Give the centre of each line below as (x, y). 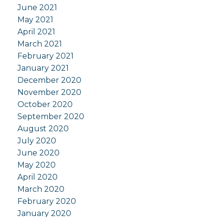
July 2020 (37, 141)
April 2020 (37, 177)
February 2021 (45, 56)
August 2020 (43, 129)
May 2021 (35, 20)
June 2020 (38, 153)
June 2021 (37, 8)
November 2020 (49, 93)
